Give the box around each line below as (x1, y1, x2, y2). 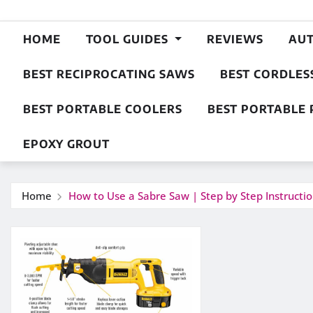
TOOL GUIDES (86, 32, 172, 46)
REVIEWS (206, 32, 263, 46)
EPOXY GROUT (23, 137, 110, 151)
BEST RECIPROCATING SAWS (23, 67, 195, 81)
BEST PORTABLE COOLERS (23, 102, 182, 116)
